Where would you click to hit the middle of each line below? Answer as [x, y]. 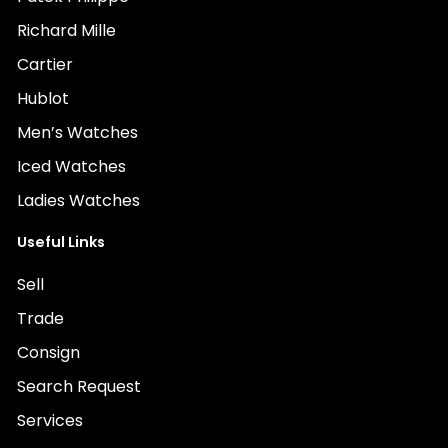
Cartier [45, 64]
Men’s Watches [77, 132]
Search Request [79, 386]
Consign [48, 352]
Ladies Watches [78, 200]
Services [50, 420]
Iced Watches [71, 166]
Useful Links [61, 242]
